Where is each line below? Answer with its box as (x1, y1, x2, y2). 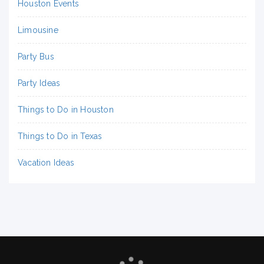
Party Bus (18, 51, 54, 61)
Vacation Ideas (18, 157, 74, 167)
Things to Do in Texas (18, 131, 103, 141)
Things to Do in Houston (18, 104, 114, 114)
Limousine (18, 25, 58, 35)
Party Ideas (18, 78, 61, 88)
